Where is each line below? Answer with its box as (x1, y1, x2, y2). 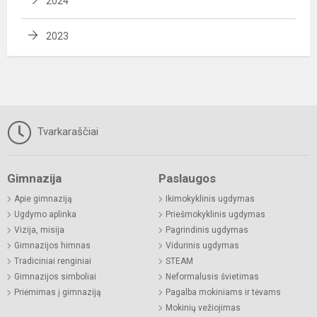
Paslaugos (158, 171, 216, 186)
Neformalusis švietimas (166, 272, 259, 282)
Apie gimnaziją (14, 194, 72, 204)
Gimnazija (7, 171, 62, 186)
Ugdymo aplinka (14, 209, 76, 220)
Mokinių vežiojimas (166, 303, 241, 313)
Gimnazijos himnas (14, 241, 91, 251)
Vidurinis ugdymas (166, 241, 239, 251)
